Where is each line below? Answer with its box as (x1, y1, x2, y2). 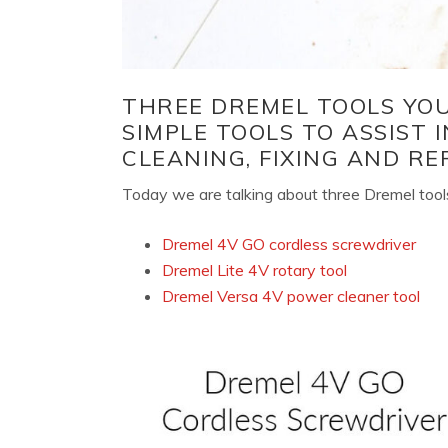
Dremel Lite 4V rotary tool (162, 260, 347, 281)
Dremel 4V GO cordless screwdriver (162, 234, 416, 255)
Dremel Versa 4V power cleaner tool (162, 286, 420, 307)
